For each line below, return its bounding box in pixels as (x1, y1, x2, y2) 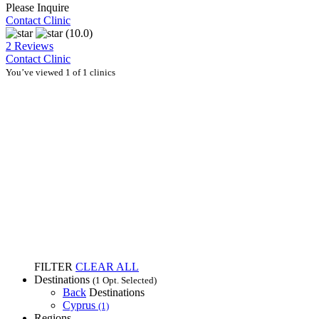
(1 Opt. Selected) (93, 274, 157, 286)
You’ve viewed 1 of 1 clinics (6, 66, 115, 78)
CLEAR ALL (75, 260, 139, 273)
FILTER (34, 260, 73, 273)
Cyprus (63, 298, 98, 311)
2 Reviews (6, 39, 53, 52)
